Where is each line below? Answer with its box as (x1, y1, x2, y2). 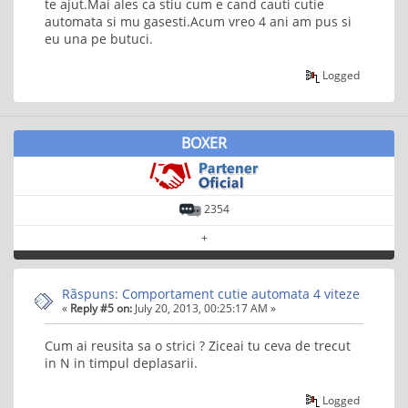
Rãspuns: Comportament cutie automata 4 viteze (62, 284, 360, 302)
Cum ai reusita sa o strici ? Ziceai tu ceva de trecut (45, 337, 351, 355)
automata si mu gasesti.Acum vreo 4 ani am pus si (45, 12, 352, 30)
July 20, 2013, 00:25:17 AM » (132, 300, 276, 315)
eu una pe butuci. (45, 29, 153, 47)
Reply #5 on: (70, 300, 132, 315)
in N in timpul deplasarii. (45, 354, 198, 372)
